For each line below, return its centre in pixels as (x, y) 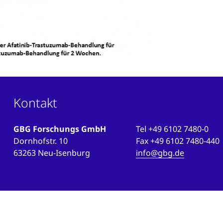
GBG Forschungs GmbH (59, 129)
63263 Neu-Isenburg (52, 153)
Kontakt (35, 103)
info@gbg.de (160, 153)
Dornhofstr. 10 (40, 141)
